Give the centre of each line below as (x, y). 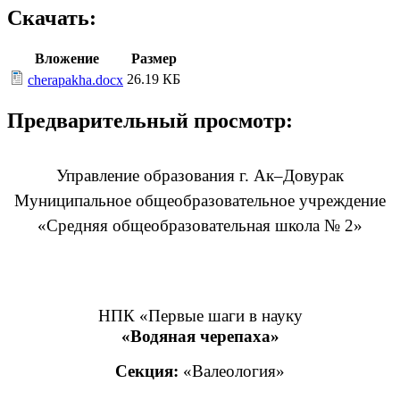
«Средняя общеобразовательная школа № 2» (200, 226)
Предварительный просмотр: (150, 120)
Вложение (67, 58)
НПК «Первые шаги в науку (200, 316)
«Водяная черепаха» (200, 337)
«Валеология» (232, 371)
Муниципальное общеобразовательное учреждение (200, 201)
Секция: (147, 371)
